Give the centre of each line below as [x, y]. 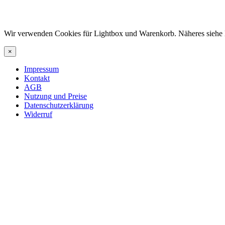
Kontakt [37, 78]
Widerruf [38, 114]
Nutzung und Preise [55, 96]
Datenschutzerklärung [59, 105]
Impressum [41, 69]
